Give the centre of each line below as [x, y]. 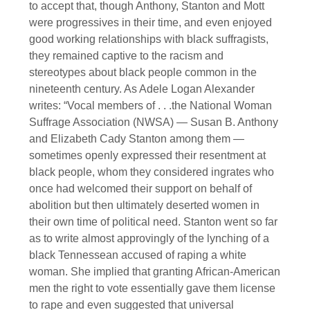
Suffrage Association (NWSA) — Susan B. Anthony [154, 122]
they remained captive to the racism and [126, 56]
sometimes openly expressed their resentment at [147, 156]
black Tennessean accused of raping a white [138, 255]
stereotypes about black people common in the [143, 73]
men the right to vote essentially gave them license [152, 289]
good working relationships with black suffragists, [149, 39]
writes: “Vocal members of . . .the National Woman [151, 106]
